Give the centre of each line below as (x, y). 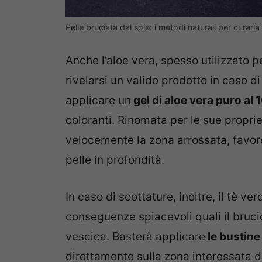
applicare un (98, 101)
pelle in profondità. (115, 160)
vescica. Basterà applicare (135, 236)
